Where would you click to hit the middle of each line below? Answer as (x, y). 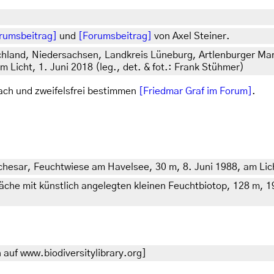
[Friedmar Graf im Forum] (195, 91)
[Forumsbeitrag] (115, 36)
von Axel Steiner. (191, 36)
